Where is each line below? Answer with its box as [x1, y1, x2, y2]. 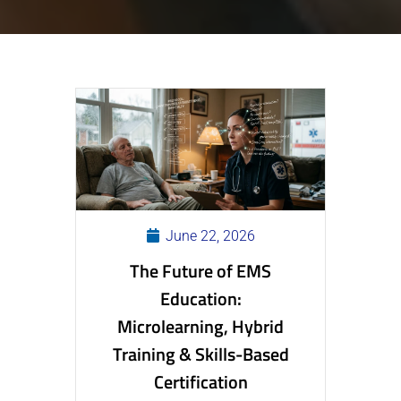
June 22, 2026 [161, 226, 255, 244]
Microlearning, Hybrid [117, 311, 284, 340]
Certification [153, 367, 248, 396]
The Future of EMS [130, 256, 271, 285]
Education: [159, 284, 242, 312]
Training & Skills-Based [112, 339, 289, 368]
